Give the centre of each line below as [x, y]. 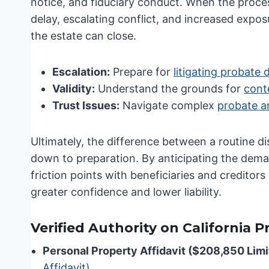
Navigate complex [168, 106]
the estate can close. [83, 36]
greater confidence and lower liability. [126, 192]
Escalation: [81, 72]
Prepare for [142, 72]
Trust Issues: [86, 106]
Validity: [74, 89]
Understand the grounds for [169, 89]
